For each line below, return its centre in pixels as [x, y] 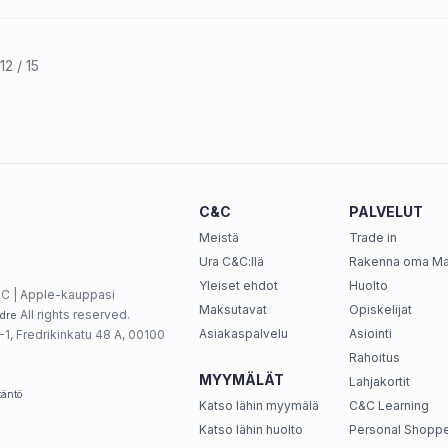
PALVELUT [385, 211]
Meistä [218, 237]
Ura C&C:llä [231, 261]
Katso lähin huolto [250, 429]
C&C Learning [388, 405]
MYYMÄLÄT [241, 379]
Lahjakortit [379, 381]
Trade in [372, 237]
